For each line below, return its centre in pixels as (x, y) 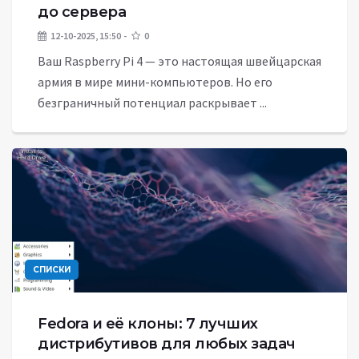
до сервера (82, 12)
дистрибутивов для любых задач (167, 344)
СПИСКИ (52, 270)
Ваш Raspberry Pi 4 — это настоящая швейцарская (179, 61)
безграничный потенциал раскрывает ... (152, 103)
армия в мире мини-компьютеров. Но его (155, 82)
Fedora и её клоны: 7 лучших (148, 324)
